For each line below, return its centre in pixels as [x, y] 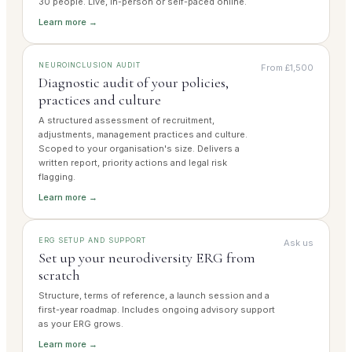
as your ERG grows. [81, 324]
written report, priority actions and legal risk [133, 163]
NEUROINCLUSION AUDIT [90, 65]
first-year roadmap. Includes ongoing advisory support [157, 310]
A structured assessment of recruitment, [126, 121]
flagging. [57, 177]
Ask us [299, 243]
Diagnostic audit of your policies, [134, 83]
